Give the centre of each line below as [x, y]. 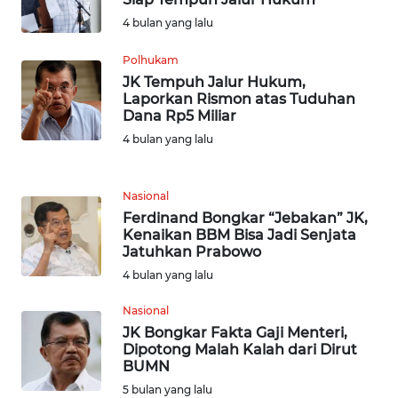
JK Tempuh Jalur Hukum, [214, 82]
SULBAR [56, 368]
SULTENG [60, 302]
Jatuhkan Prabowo [192, 251]
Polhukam [151, 60]
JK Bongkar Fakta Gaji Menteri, [235, 332]
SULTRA [56, 171]
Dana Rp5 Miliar [179, 115]
